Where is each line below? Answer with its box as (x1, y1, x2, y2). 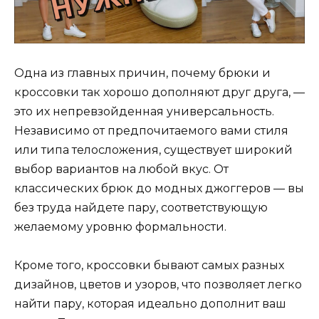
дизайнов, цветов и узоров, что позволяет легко (14, 277, 302, 291)
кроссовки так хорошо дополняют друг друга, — (14, 85, 305, 99)
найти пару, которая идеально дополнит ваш (14, 296, 286, 310)
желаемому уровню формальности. (14, 219, 226, 234)
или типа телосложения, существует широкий (14, 142, 293, 157)
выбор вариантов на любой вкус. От (14, 162, 229, 176)
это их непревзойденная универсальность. (14, 104, 274, 118)
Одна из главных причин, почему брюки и (14, 66, 271, 80)
